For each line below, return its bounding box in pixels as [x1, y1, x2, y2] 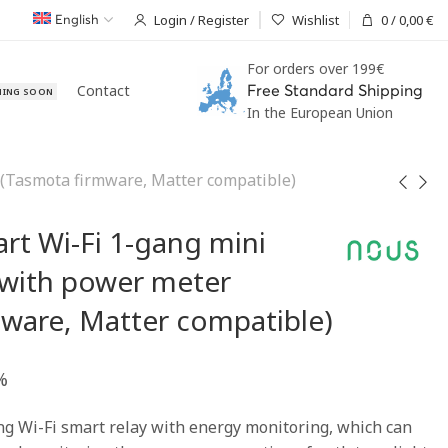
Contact [77, 81, 131, 100]
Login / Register [154, 10, 249, 29]
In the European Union [247, 103, 393, 122]
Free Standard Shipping [247, 83, 423, 99]
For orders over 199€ [247, 59, 384, 78]
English [55, 14, 99, 27]
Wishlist [292, 10, 339, 29]
